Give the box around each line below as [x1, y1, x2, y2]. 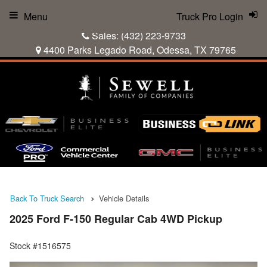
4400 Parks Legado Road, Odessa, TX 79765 [41, 43, 236, 57]
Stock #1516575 [10, 240, 71, 252]
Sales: [89, 29, 121, 42]
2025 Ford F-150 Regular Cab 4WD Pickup [10, 211, 222, 227]
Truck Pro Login [176, 10, 243, 23]
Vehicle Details [99, 193, 149, 204]
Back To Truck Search [10, 193, 84, 204]
